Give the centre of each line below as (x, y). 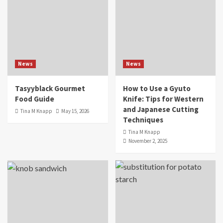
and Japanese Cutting (161, 110)
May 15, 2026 (75, 111)
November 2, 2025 (148, 141)
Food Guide (35, 99)
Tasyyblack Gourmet (50, 89)
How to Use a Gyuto (157, 89)
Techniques (143, 120)
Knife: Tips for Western (163, 99)
